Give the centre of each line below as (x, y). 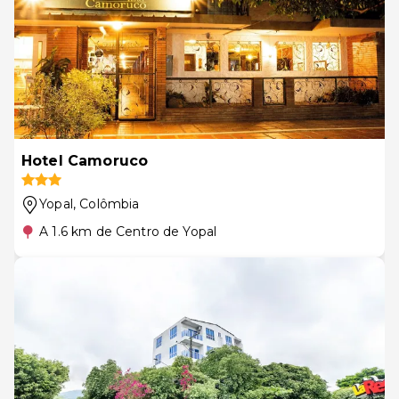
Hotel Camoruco (85, 161)
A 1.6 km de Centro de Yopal (128, 232)
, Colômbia (106, 204)
